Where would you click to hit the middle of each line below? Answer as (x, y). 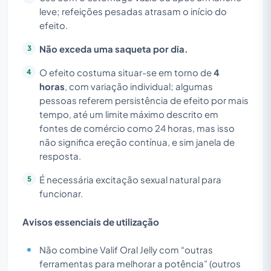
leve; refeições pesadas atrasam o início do (133, 11)
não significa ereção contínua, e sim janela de (137, 142)
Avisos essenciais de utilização (91, 221)
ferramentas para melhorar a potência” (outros (140, 263)
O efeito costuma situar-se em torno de (126, 72)
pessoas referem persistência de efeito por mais (144, 100)
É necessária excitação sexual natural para (130, 179)
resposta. (60, 156)
